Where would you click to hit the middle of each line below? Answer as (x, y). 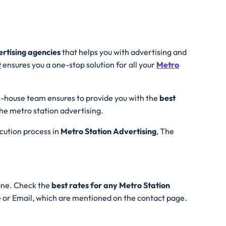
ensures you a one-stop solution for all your (79, 65)
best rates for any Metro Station (111, 185)
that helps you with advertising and (124, 52)
